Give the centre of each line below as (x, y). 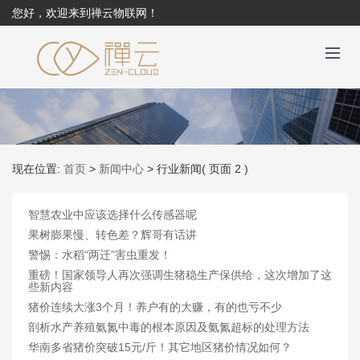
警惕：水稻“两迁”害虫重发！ (100, 255)
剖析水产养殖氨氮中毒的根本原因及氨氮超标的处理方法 (169, 327)
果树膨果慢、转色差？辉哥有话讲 (112, 235)
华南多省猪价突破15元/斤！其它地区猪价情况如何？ (160, 347)
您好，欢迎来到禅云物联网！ (85, 13)
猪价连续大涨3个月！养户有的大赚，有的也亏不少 (155, 307)
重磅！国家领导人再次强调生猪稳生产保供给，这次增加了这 (180, 275)
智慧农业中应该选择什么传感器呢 (112, 215)
